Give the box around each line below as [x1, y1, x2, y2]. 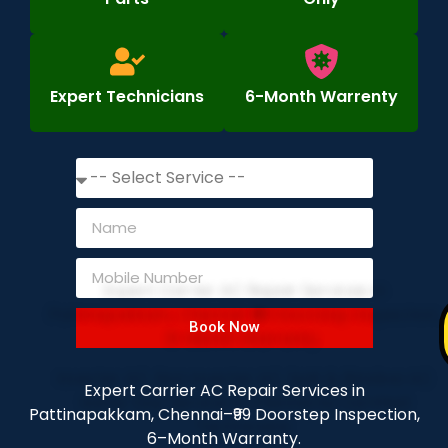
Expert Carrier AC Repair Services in [83, 378, 365, 402]
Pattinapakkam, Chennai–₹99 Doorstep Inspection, [28, 402, 420, 426]
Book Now [188, 318, 260, 337]
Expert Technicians [50, 84, 204, 108]
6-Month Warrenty [244, 84, 398, 108]
